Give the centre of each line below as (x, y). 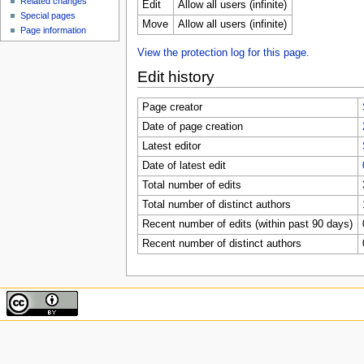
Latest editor (171, 147)
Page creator (172, 108)
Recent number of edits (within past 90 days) (247, 225)
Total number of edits (191, 186)
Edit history (175, 76)
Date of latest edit (184, 166)
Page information (54, 30)
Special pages (48, 16)
